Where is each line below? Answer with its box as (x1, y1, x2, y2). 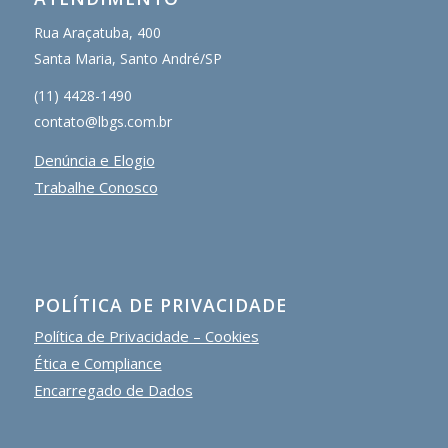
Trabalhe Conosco (33, 177, 158, 198)
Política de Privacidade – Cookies (33, 326, 259, 347)
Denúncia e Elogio (33, 150, 155, 171)
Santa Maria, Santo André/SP (33, 48, 222, 68)
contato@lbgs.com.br (33, 112, 172, 132)
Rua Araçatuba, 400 (33, 22, 161, 42)
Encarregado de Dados (33, 380, 193, 401)
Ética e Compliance (33, 353, 162, 374)
